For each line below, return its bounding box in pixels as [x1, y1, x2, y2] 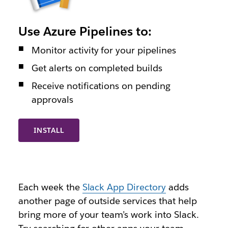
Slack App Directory [82, 181, 166, 193]
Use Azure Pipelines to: [18, 23, 152, 39]
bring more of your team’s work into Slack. [18, 208, 199, 220]
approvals [31, 93, 73, 105]
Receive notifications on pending [31, 79, 171, 92]
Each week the [18, 181, 82, 193]
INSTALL [34, 125, 64, 135]
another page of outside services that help [18, 194, 197, 207]
